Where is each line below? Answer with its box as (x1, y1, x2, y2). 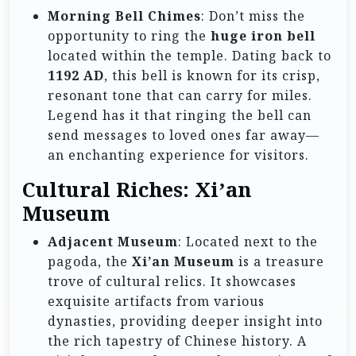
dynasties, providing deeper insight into (48, 312, 323, 331)
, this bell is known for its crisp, (104, 67, 320, 85)
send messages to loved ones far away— (48, 126, 319, 145)
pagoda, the (48, 253, 132, 271)
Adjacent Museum (48, 233, 178, 251)
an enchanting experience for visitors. (48, 146, 309, 164)
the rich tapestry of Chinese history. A (48, 332, 307, 350)
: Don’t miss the (201, 7, 305, 25)
